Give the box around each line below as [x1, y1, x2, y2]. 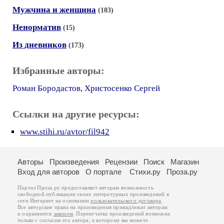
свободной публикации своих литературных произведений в [17, 191, 169, 197]
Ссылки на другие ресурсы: [12, 108, 139, 119]
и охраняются [17, 211, 53, 216]
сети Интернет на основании [17, 198, 91, 203]
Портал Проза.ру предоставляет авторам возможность [17, 185, 153, 190]
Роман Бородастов [12, 83, 80, 93]
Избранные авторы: [12, 65, 104, 76]
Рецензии [105, 157, 137, 166]
